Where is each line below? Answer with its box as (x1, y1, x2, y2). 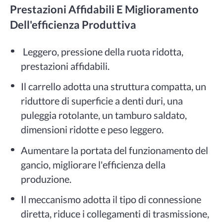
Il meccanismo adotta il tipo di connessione (21, 193, 202, 206)
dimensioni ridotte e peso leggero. (21, 123, 164, 136)
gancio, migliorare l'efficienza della (21, 158, 166, 170)
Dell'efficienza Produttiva (9, 17, 136, 31)
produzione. (21, 172, 72, 185)
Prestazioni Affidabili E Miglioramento (9, 2, 199, 16)
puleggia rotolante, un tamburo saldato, (21, 109, 187, 121)
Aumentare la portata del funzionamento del (21, 144, 209, 156)
